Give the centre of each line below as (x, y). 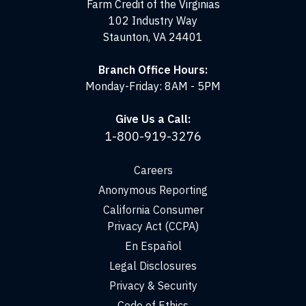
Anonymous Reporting (153, 190)
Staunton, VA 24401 (153, 37)
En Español (153, 246)
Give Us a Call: (153, 119)
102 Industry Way (153, 20)
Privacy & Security (153, 286)
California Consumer (153, 210)
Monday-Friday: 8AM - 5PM (153, 86)
